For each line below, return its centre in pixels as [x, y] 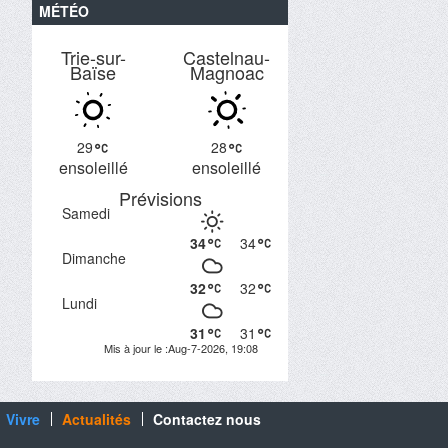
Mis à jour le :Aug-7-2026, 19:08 [181, 348]
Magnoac [226, 72]
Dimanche [94, 258]
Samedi [86, 213]
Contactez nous [207, 419]
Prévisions [160, 198]
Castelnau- [226, 57]
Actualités [96, 419]
